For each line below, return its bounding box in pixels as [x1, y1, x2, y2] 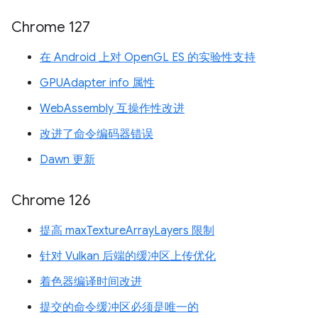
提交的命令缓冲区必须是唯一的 [40, 300, 199, 314]
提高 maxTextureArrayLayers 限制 [40, 224, 214, 238]
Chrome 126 [11, 192, 90, 209]
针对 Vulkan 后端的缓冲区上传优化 [40, 249, 216, 263]
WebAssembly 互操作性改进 [40, 102, 185, 116]
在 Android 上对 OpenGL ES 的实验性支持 [40, 50, 256, 65]
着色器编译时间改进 [40, 275, 142, 289]
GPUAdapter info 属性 [40, 76, 155, 90]
